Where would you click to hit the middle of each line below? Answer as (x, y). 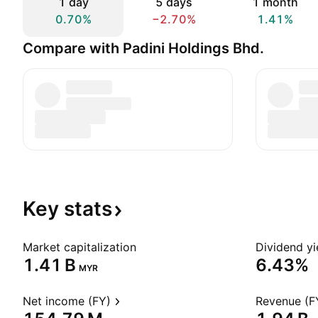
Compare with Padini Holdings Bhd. (143, 48)
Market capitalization (79, 247)
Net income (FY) (67, 301)
